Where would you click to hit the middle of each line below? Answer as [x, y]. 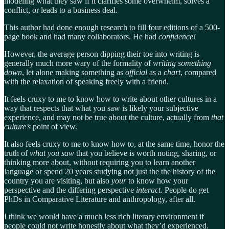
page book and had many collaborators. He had [81, 37]
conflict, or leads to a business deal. [61, 10]
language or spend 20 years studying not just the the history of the [110, 172]
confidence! [177, 37]
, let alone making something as [74, 73]
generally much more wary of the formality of [78, 63]
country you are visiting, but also [58, 181]
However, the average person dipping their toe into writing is [102, 54]
